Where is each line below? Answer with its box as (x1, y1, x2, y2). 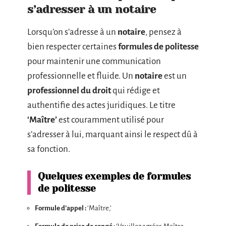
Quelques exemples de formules (38, 171, 191, 182)
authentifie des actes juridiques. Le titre (27, 100, 176, 110)
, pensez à (145, 27, 182, 37)
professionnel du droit (27, 85, 111, 95)
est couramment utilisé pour (57, 115, 164, 125)
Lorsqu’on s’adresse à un (27, 27, 118, 37)
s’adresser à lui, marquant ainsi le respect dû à (27, 129, 198, 139)
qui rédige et (111, 85, 160, 95)
